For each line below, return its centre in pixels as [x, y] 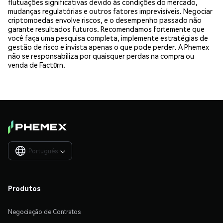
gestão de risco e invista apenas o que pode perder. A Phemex [109, 47]
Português [43, 151]
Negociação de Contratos [44, 212]
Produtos [24, 188]
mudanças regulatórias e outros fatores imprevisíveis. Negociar [110, 11]
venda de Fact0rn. [37, 64]
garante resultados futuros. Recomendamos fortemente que [106, 29]
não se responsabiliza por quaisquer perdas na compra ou [101, 56]
